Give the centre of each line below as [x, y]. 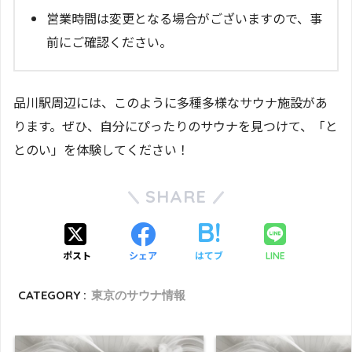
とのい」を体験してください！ [101, 149]
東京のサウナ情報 [139, 295]
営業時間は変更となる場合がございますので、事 [184, 18]
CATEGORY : [53, 295]
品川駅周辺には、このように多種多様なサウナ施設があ [170, 102]
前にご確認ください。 [109, 41]
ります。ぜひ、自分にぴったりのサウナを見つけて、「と [176, 125]
